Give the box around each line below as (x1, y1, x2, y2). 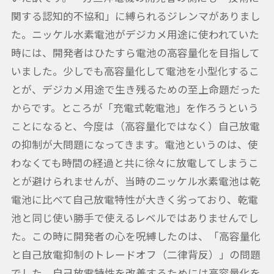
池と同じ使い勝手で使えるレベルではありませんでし (10, 210, 259, 226)
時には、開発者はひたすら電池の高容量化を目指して (10, 45, 260, 61)
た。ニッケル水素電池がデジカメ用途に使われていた (10, 27, 259, 42)
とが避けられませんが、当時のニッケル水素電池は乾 (10, 174, 260, 189)
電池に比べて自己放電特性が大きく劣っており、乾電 (10, 192, 258, 207)
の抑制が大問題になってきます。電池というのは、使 (10, 137, 258, 152)
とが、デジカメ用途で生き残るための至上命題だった (10, 82, 261, 97)
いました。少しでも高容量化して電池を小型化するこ (10, 64, 259, 79)
